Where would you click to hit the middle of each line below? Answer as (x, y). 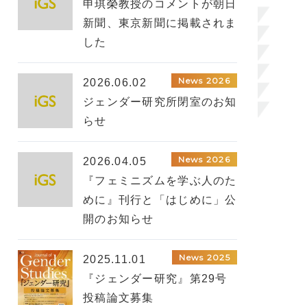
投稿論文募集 (119, 298)
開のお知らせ (119, 219)
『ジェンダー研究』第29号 (155, 279)
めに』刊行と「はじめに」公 (160, 200)
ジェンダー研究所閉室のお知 (160, 102)
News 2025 (205, 257)
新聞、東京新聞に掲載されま (160, 23)
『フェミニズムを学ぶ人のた (160, 181)
